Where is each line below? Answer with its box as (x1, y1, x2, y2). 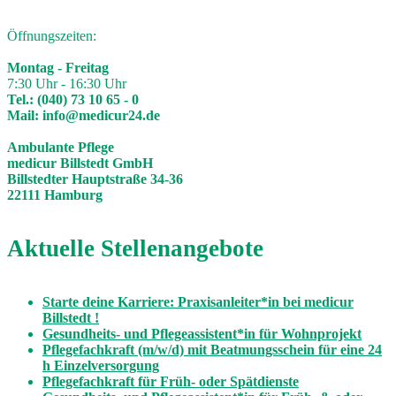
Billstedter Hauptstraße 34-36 (7, 171, 183, 187)
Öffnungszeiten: (7, 27, 96, 43)
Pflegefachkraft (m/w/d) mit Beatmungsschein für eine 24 (42, 342, 382, 358)
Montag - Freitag (7, 59, 109, 75)
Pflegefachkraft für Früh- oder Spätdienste (42, 374, 299, 390)
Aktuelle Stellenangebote (7, 234, 263, 262)
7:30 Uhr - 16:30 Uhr (7, 75, 126, 91)
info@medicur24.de (39, 107, 160, 123)
